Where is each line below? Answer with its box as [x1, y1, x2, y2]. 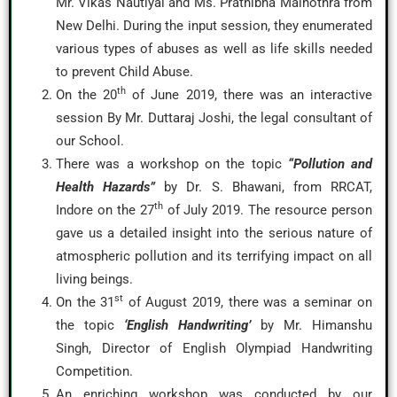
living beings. [56, 271, 133, 287]
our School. [56, 133, 124, 149]
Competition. [56, 363, 133, 379]
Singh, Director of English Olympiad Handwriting [56, 340, 372, 356]
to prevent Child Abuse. [56, 64, 193, 80]
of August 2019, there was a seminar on [123, 294, 373, 310]
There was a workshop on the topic [56, 156, 288, 172]
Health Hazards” [56, 179, 156, 195]
